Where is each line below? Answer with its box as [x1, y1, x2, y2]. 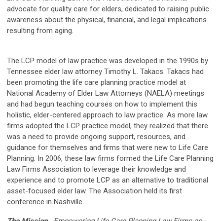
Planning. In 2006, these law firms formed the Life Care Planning [7, 153, 214, 163]
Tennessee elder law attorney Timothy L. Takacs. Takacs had [7, 67, 204, 76]
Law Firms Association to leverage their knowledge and [7, 164, 186, 174]
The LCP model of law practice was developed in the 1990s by [7, 56, 208, 65]
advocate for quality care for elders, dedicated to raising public [7, 4, 209, 13]
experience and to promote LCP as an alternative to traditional [7, 175, 208, 184]
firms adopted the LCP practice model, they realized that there [7, 121, 208, 130]
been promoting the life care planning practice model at [7, 77, 186, 87]
